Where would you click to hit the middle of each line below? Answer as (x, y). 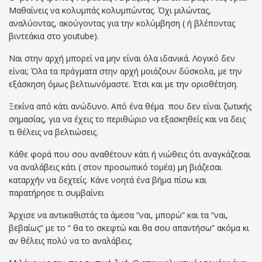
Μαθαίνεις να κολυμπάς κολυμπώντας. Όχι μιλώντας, (110, 11)
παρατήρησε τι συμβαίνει (56, 193)
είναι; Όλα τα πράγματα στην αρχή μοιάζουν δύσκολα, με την (125, 71)
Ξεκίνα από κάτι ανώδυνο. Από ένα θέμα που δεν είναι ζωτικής (130, 106)
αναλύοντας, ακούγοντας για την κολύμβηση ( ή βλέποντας (122, 23)
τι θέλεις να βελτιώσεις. (55, 132)
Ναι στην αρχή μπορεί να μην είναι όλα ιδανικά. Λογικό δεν (122, 58)
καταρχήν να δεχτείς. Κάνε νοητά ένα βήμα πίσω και (108, 180)
